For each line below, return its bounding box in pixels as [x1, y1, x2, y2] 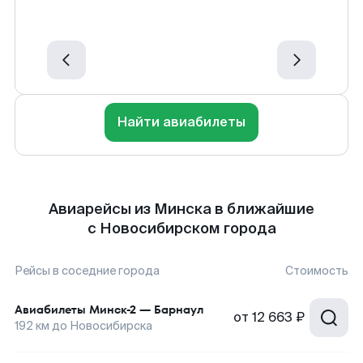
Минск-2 [89, 301, 136, 318]
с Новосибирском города [87, 219, 276, 238]
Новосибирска [70, 318, 152, 333]
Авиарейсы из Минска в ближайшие [49, 199, 314, 219]
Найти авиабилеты [117, 113, 246, 130]
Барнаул [154, 301, 203, 318]
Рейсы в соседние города [15, 263, 160, 278]
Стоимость [285, 263, 348, 278]
